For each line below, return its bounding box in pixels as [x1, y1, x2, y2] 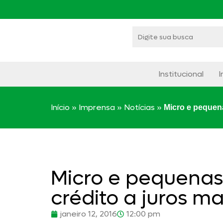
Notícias [124, 102, 155, 112]
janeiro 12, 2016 [60, 209, 117, 219]
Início [51, 102, 70, 112]
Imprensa [79, 102, 115, 112]
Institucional [158, 69, 204, 79]
